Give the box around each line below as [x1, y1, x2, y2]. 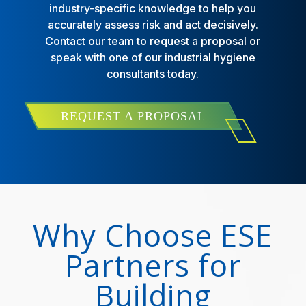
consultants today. [107, 66, 199, 81]
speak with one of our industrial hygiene [50, 50, 255, 64]
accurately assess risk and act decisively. [47, 17, 258, 31]
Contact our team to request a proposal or [45, 33, 261, 48]
